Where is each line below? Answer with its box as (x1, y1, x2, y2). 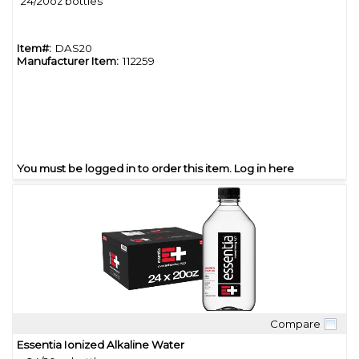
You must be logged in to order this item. (17, 161, 234, 175)
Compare (270, 317, 321, 330)
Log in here (234, 161, 294, 175)
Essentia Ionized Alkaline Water (17, 337, 184, 351)
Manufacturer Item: (17, 54, 119, 67)
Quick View (149, 329, 210, 342)
